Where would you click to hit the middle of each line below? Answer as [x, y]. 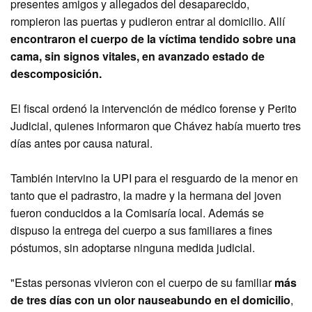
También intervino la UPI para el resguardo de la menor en [154, 178]
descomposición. [56, 73]
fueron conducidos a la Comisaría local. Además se [137, 213]
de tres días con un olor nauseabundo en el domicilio [150, 300]
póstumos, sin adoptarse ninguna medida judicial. [133, 248]
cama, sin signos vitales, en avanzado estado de [138, 56]
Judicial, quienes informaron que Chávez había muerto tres [156, 126]
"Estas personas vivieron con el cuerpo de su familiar [142, 282]
